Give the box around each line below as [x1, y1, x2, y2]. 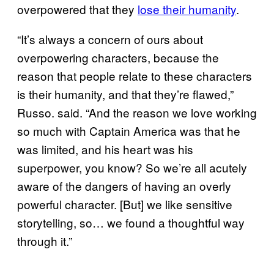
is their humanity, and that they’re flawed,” [17, 85, 234, 102]
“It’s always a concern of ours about [17, 30, 203, 47]
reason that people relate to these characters [17, 67, 252, 84]
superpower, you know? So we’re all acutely [17, 158, 247, 176]
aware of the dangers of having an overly [17, 177, 231, 194]
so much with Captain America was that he [17, 122, 240, 139]
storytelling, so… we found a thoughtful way [17, 213, 245, 231]
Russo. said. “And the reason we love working [17, 103, 257, 120]
